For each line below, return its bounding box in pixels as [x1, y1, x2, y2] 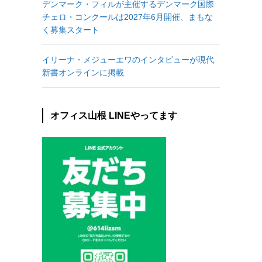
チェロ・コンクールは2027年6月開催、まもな [42, 12, 213, 22]
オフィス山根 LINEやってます [50, 110, 177, 120]
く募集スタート [42, 25, 99, 35]
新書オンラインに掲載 [42, 67, 124, 77]
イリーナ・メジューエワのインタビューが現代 [42, 54, 214, 64]
